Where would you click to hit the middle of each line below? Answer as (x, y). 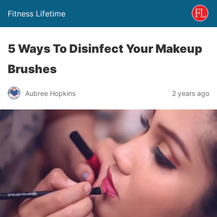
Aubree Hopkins (50, 93)
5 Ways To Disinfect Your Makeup (105, 49)
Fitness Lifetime (37, 14)
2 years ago (191, 93)
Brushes (32, 69)
